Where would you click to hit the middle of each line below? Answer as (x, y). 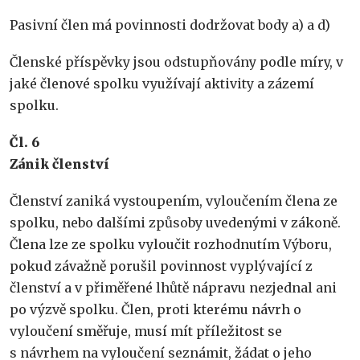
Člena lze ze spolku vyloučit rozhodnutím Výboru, (171, 245)
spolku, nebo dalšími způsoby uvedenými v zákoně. (175, 223)
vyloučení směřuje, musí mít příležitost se (146, 331)
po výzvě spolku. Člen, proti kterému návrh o (155, 310)
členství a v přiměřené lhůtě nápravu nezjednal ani (173, 288)
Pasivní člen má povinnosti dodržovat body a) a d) (170, 25)
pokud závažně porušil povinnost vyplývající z (161, 266)
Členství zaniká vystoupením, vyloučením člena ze (174, 201)
